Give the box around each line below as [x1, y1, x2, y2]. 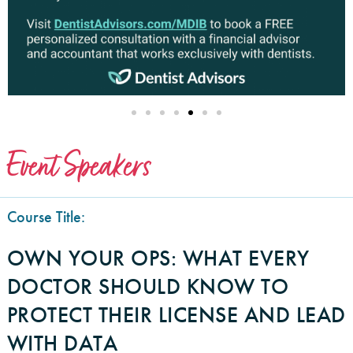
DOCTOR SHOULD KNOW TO [6, 272, 289, 300]
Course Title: [6, 206, 85, 227]
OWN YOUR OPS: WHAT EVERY [6, 243, 310, 272]
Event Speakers [8, 144, 151, 187]
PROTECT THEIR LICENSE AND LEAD [6, 300, 346, 329]
